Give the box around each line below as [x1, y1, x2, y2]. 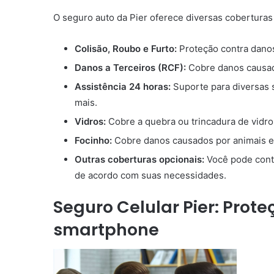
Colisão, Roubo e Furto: [75, 42, 177, 54]
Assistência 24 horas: [75, 80, 171, 92]
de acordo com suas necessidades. [75, 169, 226, 181]
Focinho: [75, 134, 112, 146]
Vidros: [75, 115, 106, 127]
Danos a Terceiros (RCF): [75, 61, 186, 73]
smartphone [53, 218, 159, 241]
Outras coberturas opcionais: [75, 153, 204, 165]
